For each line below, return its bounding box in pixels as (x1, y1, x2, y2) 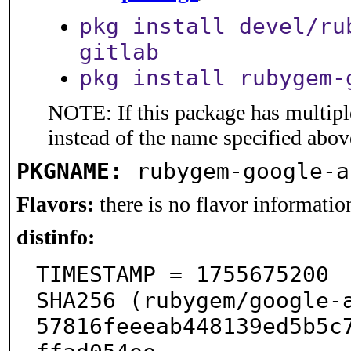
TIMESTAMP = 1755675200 (36, 262, 329, 288)
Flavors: (16, 192, 94, 216)
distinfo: (16, 225, 95, 249)
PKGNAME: (16, 158, 123, 184)
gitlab (79, 39, 159, 65)
